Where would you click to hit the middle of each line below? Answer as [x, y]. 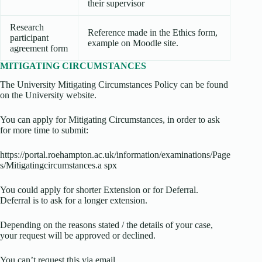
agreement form [39, 48]
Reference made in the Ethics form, [153, 32]
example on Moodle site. [133, 43]
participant [29, 37]
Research [27, 27]
